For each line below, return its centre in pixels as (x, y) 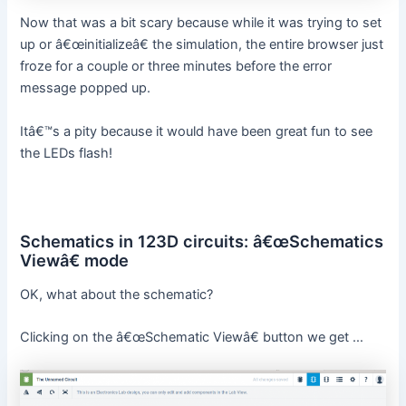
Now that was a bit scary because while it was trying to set (201, 23)
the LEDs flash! (67, 153)
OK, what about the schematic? (117, 294)
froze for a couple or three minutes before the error (176, 67)
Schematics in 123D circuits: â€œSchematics (202, 241)
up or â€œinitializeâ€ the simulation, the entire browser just (202, 45)
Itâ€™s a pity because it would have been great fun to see (197, 131)
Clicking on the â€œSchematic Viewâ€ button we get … (192, 338)
